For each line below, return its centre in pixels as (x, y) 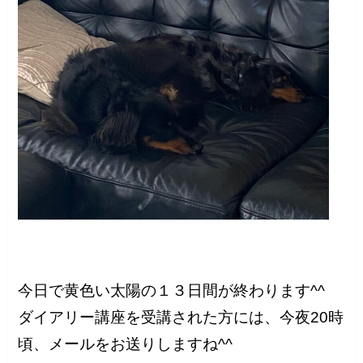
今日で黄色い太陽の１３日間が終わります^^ (172, 291)
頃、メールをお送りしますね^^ (126, 344)
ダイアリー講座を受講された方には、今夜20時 (181, 318)
